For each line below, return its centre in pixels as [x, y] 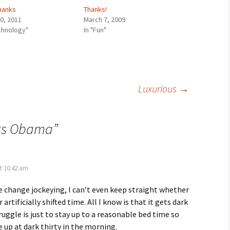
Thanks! [95, 9]
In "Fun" [95, 30]
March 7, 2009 [104, 20]
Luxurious [158, 89]
